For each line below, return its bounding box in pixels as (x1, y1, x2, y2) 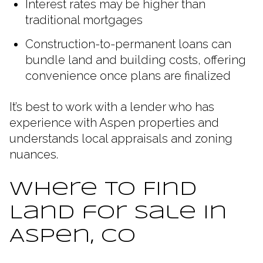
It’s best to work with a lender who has (9, 100, 214, 114)
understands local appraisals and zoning (9, 131, 232, 146)
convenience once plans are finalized (25, 68, 231, 83)
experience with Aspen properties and (9, 116, 219, 130)
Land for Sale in (9, 204, 227, 223)
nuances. (9, 147, 58, 162)
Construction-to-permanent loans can (25, 36, 231, 51)
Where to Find (9, 181, 197, 200)
